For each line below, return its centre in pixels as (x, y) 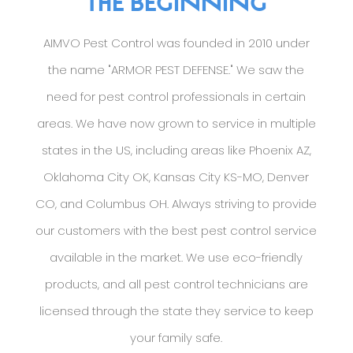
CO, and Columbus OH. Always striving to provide (176, 204)
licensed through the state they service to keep (176, 311)
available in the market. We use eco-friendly (176, 258)
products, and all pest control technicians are (176, 284)
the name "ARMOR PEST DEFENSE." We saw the (176, 70)
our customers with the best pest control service (176, 231)
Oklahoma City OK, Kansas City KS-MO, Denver (176, 177)
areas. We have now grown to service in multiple (176, 124)
